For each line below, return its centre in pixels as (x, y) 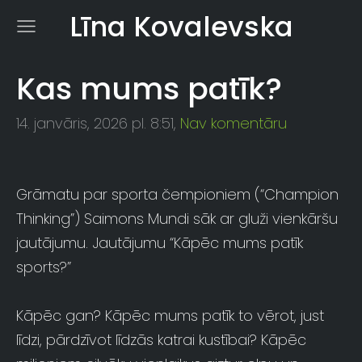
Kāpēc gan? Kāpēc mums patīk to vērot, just (170, 316)
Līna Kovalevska (181, 26)
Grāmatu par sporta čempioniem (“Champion (177, 195)
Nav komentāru (234, 123)
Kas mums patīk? (149, 88)
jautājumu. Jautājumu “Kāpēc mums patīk (160, 243)
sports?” (44, 267)
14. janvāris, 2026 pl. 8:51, (96, 123)
